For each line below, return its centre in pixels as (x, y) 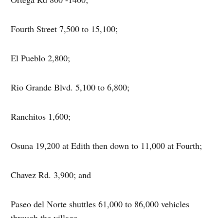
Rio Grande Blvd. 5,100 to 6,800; (72, 87)
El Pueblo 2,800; (41, 58)
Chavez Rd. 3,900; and (53, 174)
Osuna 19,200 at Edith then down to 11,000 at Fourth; (108, 145)
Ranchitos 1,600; (42, 116)
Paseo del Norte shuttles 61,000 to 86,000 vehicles (100, 204)
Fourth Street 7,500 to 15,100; (64, 28)
